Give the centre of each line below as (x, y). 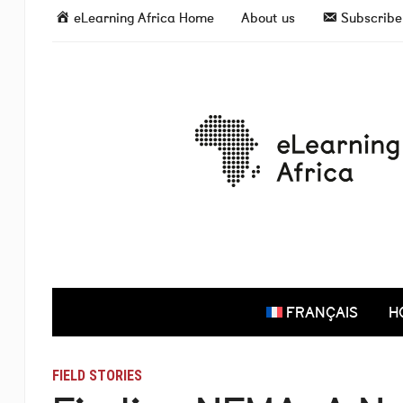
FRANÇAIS (322, 312)
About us (269, 18)
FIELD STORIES (97, 376)
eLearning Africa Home (144, 18)
